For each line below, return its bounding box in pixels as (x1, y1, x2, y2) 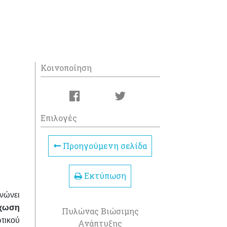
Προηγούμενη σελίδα (60, 140, 147, 151)
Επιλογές (40, 112, 77, 123)
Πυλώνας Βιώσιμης (61, 205, 139, 216)
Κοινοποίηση (40, 62, 92, 73)
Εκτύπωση (82, 170, 126, 181)
